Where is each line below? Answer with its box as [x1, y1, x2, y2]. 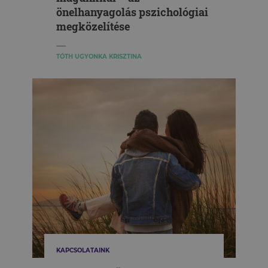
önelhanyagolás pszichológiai [56, 5, 208, 19]
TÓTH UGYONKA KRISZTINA [56, 53, 142, 60]
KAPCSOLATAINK [56, 246, 109, 254]
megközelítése [56, 19, 130, 33]
